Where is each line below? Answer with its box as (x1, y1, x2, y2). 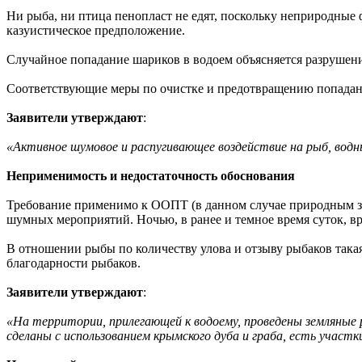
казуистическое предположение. (6, 23, 185, 37)
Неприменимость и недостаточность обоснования (6, 169, 295, 183)
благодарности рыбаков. (6, 256, 141, 270)
